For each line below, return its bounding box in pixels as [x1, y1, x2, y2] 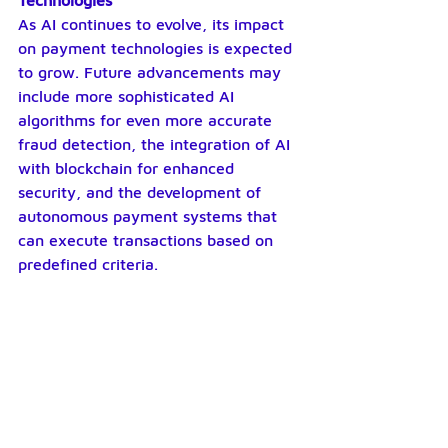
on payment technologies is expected [18, 39, 297, 57]
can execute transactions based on [18, 231, 278, 249]
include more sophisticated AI [18, 87, 239, 105]
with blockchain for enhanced [18, 159, 239, 177]
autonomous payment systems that [18, 207, 282, 225]
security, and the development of [18, 183, 266, 201]
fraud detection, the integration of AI [18, 135, 295, 153]
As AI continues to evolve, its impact [18, 15, 289, 33]
